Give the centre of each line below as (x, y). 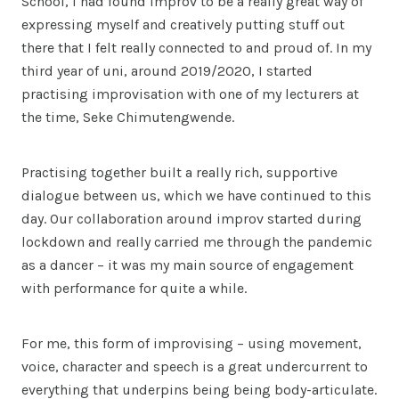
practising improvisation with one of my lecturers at (190, 94)
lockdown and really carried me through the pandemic (197, 241)
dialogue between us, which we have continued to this (196, 195)
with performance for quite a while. (134, 288)
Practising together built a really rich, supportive (179, 172)
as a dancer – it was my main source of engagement (187, 265)
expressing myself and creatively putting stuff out (183, 24)
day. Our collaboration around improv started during (191, 218)
